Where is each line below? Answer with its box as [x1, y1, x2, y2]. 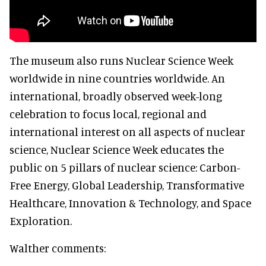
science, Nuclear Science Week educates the [9, 142, 224, 156]
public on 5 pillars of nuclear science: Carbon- [9, 160, 240, 174]
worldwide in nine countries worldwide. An [9, 71, 225, 85]
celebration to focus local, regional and [9, 106, 207, 121]
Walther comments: [9, 240, 106, 255]
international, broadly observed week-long [9, 88, 222, 103]
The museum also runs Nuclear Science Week [9, 53, 233, 67]
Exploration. [9, 213, 72, 227]
